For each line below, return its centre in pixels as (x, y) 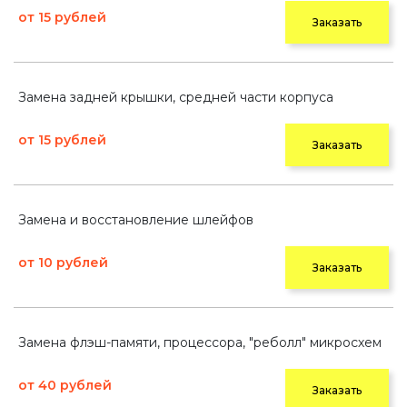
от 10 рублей (63, 263)
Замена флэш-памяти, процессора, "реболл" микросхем (200, 342)
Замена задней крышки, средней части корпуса (176, 97)
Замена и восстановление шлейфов (136, 220)
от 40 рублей (65, 385)
